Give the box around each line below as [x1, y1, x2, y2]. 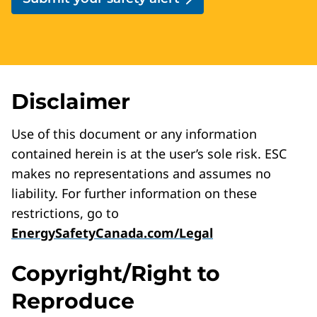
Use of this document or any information [11, 125, 257, 143]
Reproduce [11, 288, 134, 315]
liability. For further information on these [11, 185, 257, 202]
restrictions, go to [11, 204, 119, 222]
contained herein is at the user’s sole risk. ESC [11, 145, 287, 163]
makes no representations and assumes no [11, 165, 271, 183]
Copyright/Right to [11, 260, 220, 287]
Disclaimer [11, 88, 130, 115]
